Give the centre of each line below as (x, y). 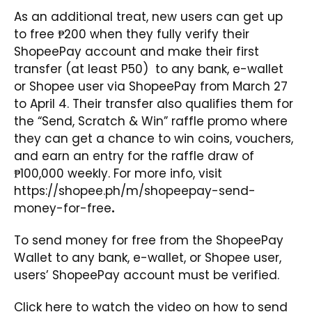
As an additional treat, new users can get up (148, 17)
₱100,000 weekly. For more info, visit (118, 174)
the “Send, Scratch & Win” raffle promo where (151, 122)
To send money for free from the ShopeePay (149, 241)
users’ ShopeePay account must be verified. (147, 275)
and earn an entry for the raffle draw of (134, 156)
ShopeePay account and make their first (136, 52)
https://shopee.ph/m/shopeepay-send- (135, 191)
